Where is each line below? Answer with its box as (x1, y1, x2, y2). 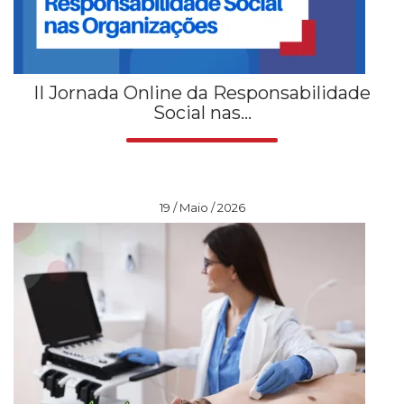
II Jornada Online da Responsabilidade (33, 81, 371, 104)
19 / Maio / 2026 (159, 199, 245, 215)
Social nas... (152, 101, 252, 124)
